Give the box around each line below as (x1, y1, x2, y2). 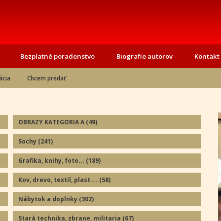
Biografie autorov (116, 52, 173, 61)
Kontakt (194, 52, 220, 61)
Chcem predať (27, 74, 67, 83)
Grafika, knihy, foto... (18, 156, 86, 165)
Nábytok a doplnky (18, 195, 79, 204)
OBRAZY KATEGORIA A (18, 118, 86, 127)
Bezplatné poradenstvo (20, 52, 95, 61)
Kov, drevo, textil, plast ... (18, 176, 99, 184)
